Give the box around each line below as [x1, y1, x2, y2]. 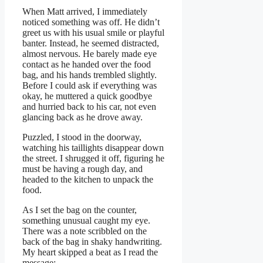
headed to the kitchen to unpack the [22, 174, 153, 185]
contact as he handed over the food [22, 59, 151, 70]
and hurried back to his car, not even [22, 102, 156, 112]
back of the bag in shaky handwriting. [22, 237, 162, 247]
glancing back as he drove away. [22, 112, 143, 123]
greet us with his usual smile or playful [22, 28, 164, 38]
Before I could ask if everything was [22, 80, 157, 91]
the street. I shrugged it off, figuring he [22, 153, 164, 164]
